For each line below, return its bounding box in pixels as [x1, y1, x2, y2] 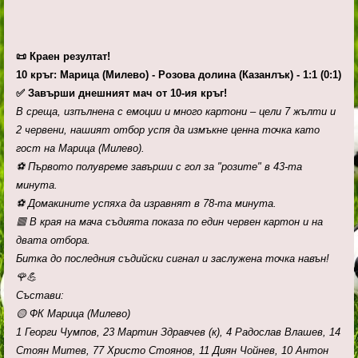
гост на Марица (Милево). [16, 142, 145, 155]
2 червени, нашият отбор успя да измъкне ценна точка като [16, 124, 320, 137]
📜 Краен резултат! [16, 50, 110, 63]
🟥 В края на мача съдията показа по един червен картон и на [16, 216, 323, 229]
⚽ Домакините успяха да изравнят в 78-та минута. [16, 197, 276, 210]
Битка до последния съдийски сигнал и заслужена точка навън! [16, 253, 329, 265]
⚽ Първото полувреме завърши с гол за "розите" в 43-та [16, 161, 302, 173]
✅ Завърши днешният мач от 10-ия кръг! [16, 87, 227, 100]
